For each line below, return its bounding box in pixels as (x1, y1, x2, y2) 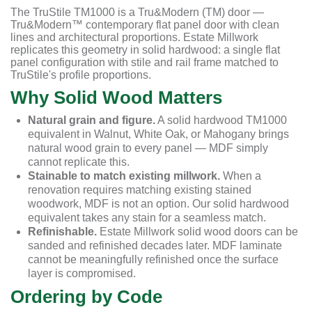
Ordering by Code (10, 286, 162, 308)
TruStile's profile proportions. (10, 69, 151, 81)
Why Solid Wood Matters (10, 87, 222, 109)
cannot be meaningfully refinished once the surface (28, 253, 279, 266)
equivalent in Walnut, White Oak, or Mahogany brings (28, 128, 289, 141)
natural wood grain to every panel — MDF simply (28, 142, 268, 155)
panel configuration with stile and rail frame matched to (10, 56, 279, 69)
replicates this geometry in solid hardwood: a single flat (10, 44, 280, 56)
